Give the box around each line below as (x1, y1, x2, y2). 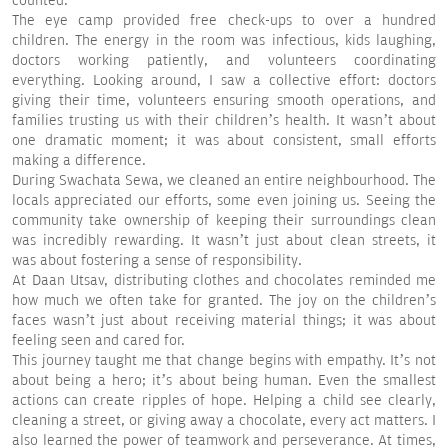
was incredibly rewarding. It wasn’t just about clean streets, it (12, 232, 436, 250)
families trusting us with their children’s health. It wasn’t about (12, 112, 436, 130)
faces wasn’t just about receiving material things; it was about (12, 312, 436, 330)
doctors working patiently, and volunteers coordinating (12, 52, 436, 70)
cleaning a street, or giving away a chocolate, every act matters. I (12, 412, 436, 430)
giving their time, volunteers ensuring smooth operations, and (12, 92, 436, 110)
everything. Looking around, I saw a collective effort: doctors (12, 72, 436, 90)
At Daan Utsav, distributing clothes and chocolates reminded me (12, 272, 436, 290)
